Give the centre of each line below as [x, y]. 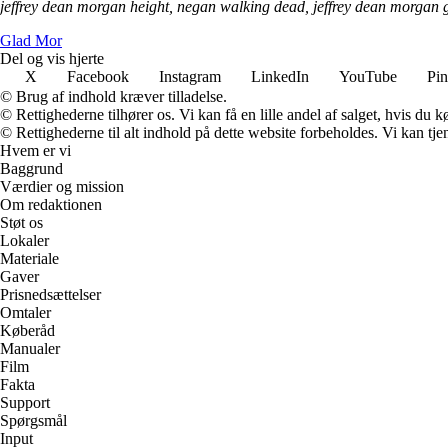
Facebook [98, 76]
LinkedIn [280, 76]
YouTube [368, 76]
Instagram [190, 76]
